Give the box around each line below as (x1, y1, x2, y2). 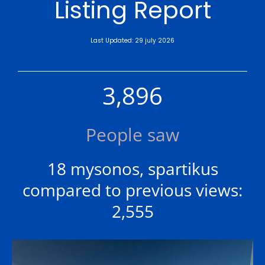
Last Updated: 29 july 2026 (91, 36, 174, 46)
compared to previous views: (22, 179, 243, 202)
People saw (86, 122, 179, 147)
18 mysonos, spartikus (47, 157, 218, 180)
